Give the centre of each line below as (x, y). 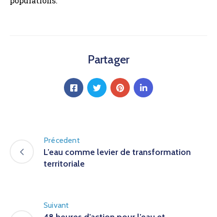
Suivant (56, 205)
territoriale (64, 164)
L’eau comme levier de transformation (117, 152)
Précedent (62, 140)
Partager (108, 60)
